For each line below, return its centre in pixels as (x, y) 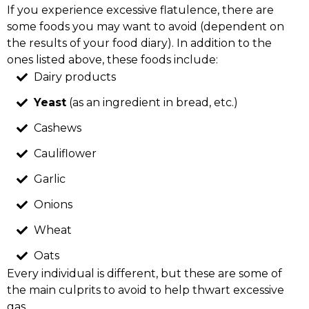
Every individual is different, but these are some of (144, 273)
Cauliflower (65, 154)
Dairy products (74, 77)
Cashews (57, 128)
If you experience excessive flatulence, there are (140, 10)
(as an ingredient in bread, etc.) (152, 103)
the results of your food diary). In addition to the (139, 43)
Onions (53, 205)
